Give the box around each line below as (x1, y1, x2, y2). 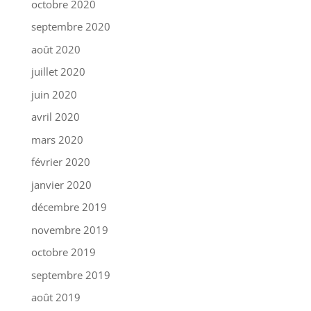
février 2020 (31, 155, 90, 169)
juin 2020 (31, 87, 77, 101)
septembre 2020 (31, 19, 110, 33)
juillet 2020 (31, 65, 85, 78)
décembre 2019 (31, 200, 107, 214)
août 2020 (31, 42, 81, 56)
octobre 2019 (31, 245, 96, 259)
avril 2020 (31, 110, 80, 124)
